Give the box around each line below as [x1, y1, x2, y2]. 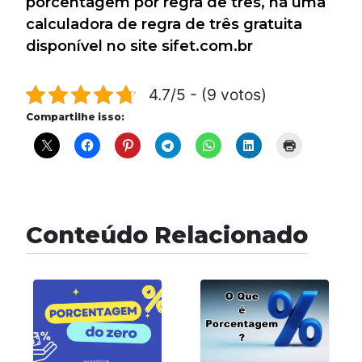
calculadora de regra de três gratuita [26, 15, 302, 34]
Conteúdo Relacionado [26, 221, 308, 250]
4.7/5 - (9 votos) [149, 85, 267, 105]
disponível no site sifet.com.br [26, 37, 253, 56]
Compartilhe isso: [26, 111, 124, 124]
